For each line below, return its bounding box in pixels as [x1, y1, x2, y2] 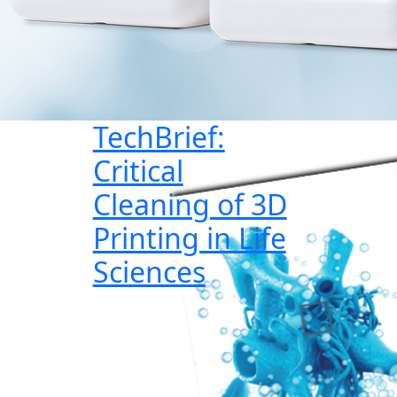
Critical [92, 152, 183, 190]
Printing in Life [92, 219, 286, 257]
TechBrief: [92, 118, 225, 156]
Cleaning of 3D [92, 185, 287, 223]
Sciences [92, 253, 206, 291]
